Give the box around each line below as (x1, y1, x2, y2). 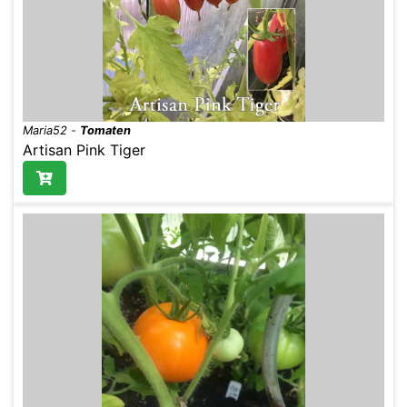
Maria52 (23, 124, 67, 137)
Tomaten (80, 124, 131, 137)
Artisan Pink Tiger (23, 141, 145, 159)
